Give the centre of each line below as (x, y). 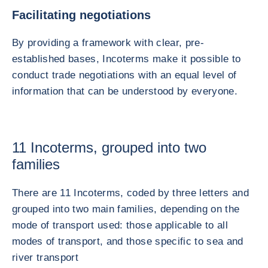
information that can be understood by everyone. (125, 91)
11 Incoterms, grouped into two (109, 147)
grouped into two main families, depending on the (126, 209)
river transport (45, 258)
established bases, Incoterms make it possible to (127, 59)
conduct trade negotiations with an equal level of (124, 75)
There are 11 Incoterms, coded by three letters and (130, 193)
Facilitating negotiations (81, 15)
